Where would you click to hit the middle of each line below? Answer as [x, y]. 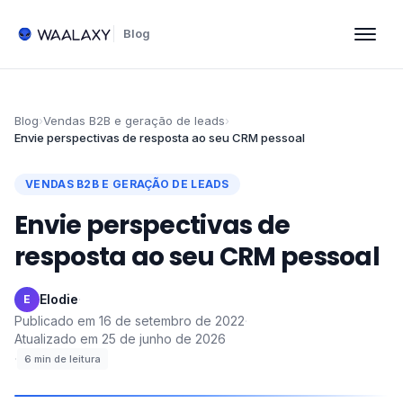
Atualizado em [56, 339]
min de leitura [67, 359]
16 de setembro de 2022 [172, 321]
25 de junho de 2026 [164, 339]
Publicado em [55, 321]
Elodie [59, 299]
